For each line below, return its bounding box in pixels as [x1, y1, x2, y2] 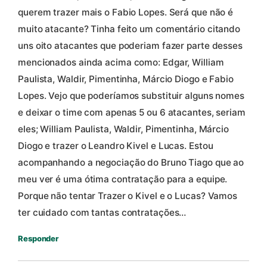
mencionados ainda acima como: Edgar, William [18, 56, 224, 68]
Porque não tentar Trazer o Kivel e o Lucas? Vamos [18, 190, 238, 201]
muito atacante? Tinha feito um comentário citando [18, 23, 241, 35]
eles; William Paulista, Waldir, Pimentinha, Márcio [18, 123, 229, 135]
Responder [18, 233, 59, 243]
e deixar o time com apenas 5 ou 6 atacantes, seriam [18, 106, 246, 118]
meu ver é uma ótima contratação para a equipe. [18, 173, 228, 185]
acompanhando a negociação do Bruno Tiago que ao [18, 156, 244, 168]
